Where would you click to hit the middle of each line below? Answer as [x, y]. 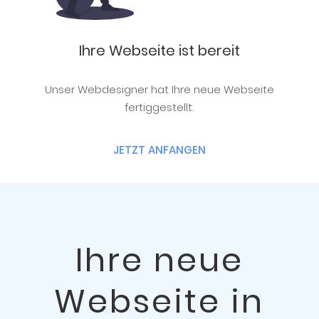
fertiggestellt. [159, 108]
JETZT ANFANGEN [159, 150]
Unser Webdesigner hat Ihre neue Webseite [159, 90]
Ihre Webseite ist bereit [159, 51]
